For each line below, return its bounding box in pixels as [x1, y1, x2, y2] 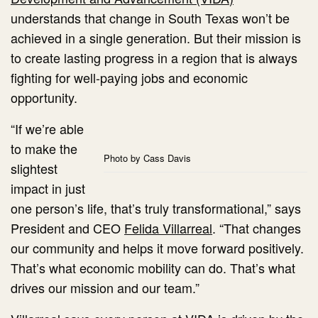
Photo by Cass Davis [104, 151, 191, 165]
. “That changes [212, 219, 302, 238]
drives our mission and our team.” [11, 278, 200, 297]
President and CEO [11, 219, 125, 238]
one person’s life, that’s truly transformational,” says [11, 199, 302, 218]
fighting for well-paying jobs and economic [11, 68, 248, 87]
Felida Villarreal [124, 219, 213, 238]
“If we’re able [11, 119, 84, 138]
